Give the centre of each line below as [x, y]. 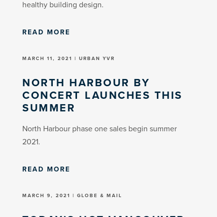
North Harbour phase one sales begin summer [100, 128]
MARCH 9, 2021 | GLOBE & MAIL [72, 195]
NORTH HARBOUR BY [86, 82]
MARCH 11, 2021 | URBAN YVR [69, 58]
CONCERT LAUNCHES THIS [102, 95]
